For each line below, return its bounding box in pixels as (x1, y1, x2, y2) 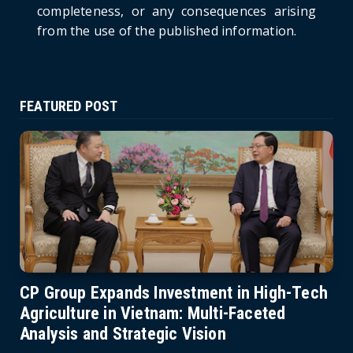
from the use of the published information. (37, 22, 297, 39)
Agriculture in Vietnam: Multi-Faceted (20, 303, 286, 323)
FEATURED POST (20, 98, 118, 114)
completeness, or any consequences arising (37, 2, 316, 20)
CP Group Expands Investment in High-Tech (20, 283, 329, 303)
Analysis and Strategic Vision (20, 324, 226, 344)
